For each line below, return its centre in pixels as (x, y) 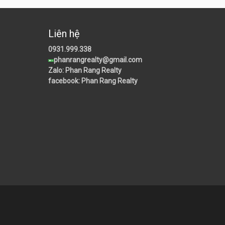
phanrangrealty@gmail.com (98, 60)
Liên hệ (64, 34)
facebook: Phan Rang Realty (93, 81)
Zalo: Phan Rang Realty (85, 71)
